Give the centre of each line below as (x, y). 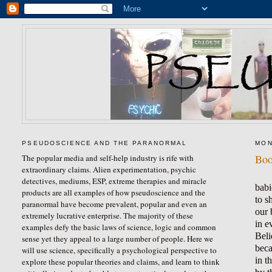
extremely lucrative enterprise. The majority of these (108, 215)
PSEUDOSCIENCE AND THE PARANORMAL (105, 143)
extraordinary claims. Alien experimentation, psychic (109, 169)
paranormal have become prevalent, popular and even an (115, 204)
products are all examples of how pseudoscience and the (114, 192)
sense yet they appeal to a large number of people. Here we (118, 238)
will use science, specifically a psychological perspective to (120, 250)
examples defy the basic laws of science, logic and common (119, 227)
